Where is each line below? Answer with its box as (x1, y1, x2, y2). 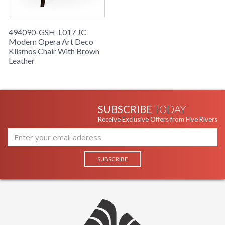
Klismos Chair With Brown (9, 46, 99, 56)
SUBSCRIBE (98, 103, 154, 116)
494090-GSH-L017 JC (9, 27, 86, 37)
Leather (9, 56, 35, 66)
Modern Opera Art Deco (9, 37, 93, 47)
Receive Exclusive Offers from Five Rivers (98, 115, 217, 124)
